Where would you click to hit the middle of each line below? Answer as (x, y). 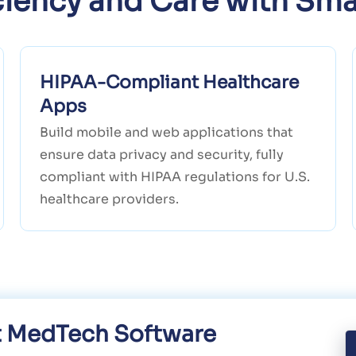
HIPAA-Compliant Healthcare (169, 83)
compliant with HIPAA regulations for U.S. (174, 177)
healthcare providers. (109, 199)
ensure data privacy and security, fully (161, 155)
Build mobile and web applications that (166, 133)
